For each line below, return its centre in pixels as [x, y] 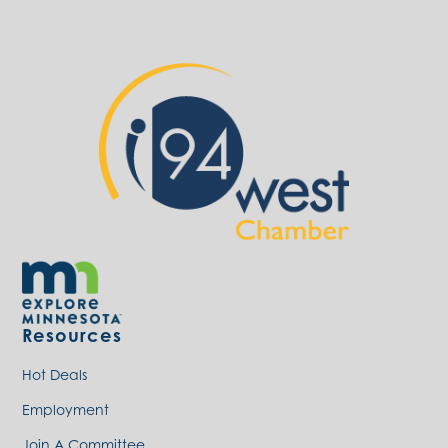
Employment [65, 410]
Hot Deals [54, 375]
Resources [72, 335]
